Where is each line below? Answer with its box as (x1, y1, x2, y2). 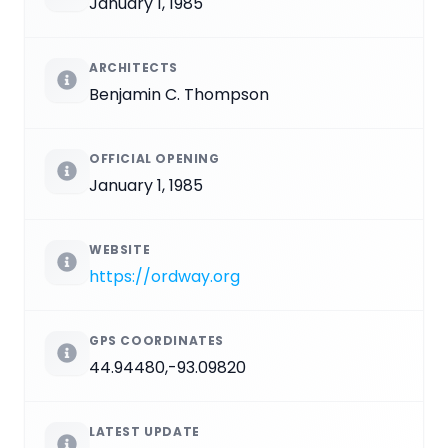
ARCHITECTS (89, 59, 178, 77)
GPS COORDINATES (89, 332, 224, 350)
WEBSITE (89, 241, 151, 259)
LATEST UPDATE (89, 423, 200, 441)
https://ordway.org (89, 265, 240, 289)
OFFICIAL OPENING (89, 150, 220, 168)
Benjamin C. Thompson (89, 83, 269, 107)
